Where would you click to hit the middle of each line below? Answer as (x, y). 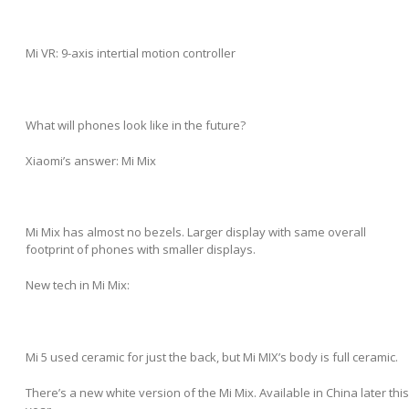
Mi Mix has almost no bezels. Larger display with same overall (196, 232)
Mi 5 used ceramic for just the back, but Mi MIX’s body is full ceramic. (212, 357)
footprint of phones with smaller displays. (141, 250)
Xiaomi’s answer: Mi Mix (91, 160)
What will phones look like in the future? (136, 125)
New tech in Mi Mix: (78, 285)
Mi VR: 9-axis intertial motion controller (131, 53)
